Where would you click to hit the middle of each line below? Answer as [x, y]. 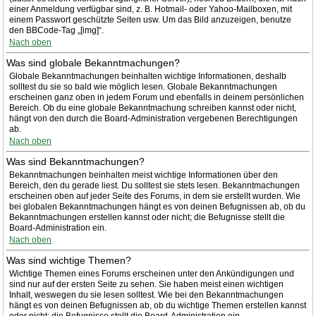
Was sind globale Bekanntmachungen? [93, 63]
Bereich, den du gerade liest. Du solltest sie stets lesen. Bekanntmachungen [154, 186]
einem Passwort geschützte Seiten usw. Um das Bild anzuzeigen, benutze [150, 20]
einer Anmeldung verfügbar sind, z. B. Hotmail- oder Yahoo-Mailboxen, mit [151, 9]
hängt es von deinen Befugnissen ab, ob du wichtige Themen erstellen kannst [158, 305]
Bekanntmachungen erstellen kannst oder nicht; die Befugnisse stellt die [147, 217]
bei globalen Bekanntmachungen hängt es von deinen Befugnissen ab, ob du [157, 207]
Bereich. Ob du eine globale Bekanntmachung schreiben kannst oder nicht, [153, 108]
